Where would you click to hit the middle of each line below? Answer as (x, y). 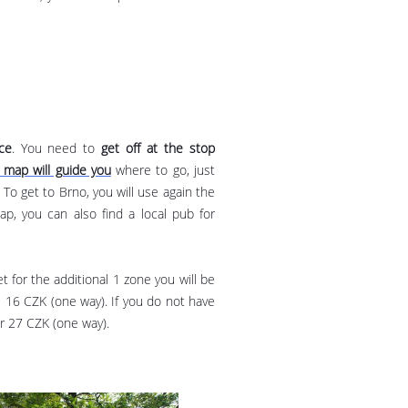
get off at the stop (155, 148)
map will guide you (57, 170)
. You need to (53, 148)
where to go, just (166, 170)
